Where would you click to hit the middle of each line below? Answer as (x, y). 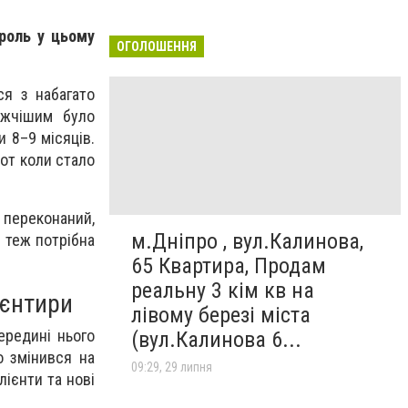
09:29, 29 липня (172, 367)
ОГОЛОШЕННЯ (157, 46)
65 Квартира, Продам (229, 265)
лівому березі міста (221, 315)
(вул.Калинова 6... (216, 339)
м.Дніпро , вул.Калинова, (247, 241)
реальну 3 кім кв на (223, 290)
